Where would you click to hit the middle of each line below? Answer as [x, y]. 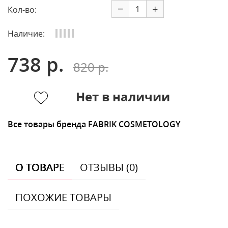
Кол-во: [22, 10]
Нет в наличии [123, 96]
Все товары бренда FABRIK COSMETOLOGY [94, 124]
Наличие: [26, 34]
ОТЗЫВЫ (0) [109, 167]
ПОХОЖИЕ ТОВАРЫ [63, 197]
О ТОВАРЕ [40, 167]
